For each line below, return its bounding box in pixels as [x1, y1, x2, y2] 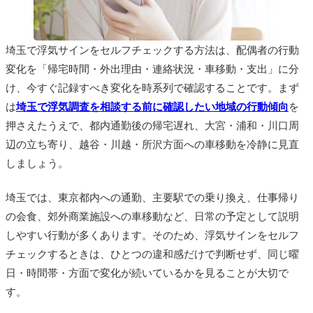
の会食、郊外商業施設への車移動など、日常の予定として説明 [6, 210, 299, 223]
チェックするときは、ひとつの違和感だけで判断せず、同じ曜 [6, 248, 299, 261]
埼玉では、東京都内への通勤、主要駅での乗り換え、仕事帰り [6, 191, 299, 204]
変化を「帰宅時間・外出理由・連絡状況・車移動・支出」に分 [6, 63, 299, 75]
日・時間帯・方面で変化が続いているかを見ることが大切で [6, 267, 289, 279]
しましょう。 [6, 157, 68, 170]
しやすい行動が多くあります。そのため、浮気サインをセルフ [6, 229, 299, 242]
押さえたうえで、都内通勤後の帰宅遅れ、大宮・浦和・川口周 [6, 119, 299, 132]
